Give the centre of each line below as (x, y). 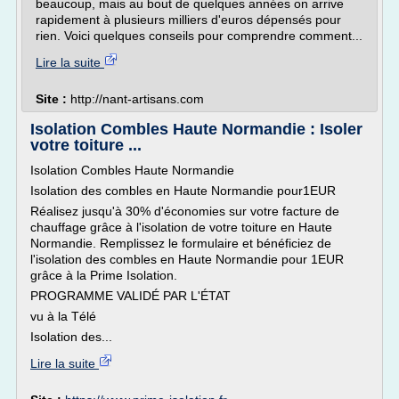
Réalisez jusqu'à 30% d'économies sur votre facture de (185, 211)
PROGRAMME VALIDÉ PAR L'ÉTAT (130, 296)
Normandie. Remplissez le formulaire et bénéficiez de (181, 243)
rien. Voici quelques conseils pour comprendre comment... (199, 36)
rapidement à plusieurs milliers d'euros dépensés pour (188, 20)
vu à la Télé (63, 316)
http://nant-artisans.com (137, 99)
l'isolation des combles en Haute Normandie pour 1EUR (187, 259)
